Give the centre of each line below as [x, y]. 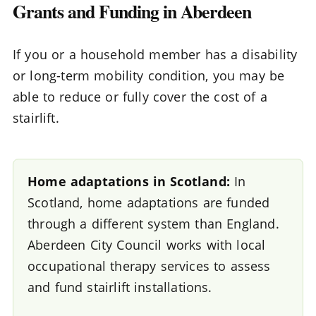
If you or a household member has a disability [155, 55]
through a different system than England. [153, 224]
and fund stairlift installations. [120, 287]
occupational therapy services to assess [149, 266]
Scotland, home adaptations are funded [149, 203]
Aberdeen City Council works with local [147, 245]
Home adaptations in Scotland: [129, 182]
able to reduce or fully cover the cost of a [140, 97]
